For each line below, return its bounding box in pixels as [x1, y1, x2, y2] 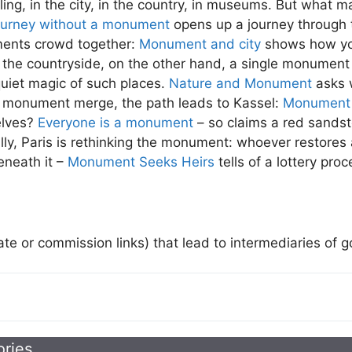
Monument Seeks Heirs [68, 154, 214, 170]
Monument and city [139, 36, 261, 53]
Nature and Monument [169, 75, 312, 92]
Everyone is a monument [38, 115, 193, 131]
